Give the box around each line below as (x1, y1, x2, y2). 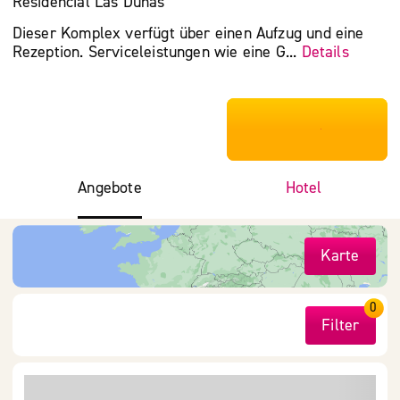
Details (301, 41, 349, 62)
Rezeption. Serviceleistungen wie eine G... (12, 41, 302, 62)
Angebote (78, 178, 142, 199)
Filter (321, 314, 360, 336)
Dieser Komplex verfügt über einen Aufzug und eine (12, 22, 364, 44)
